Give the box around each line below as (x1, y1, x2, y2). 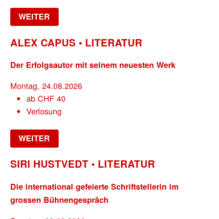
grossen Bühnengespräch (10, 194, 109, 205)
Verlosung (26, 105, 62, 117)
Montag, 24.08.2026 (10, 80, 83, 92)
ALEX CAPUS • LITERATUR (10, 35, 143, 49)
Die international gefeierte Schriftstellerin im (10, 180, 179, 192)
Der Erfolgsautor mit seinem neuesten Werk (10, 59, 176, 71)
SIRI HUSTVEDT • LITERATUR (10, 156, 155, 171)
